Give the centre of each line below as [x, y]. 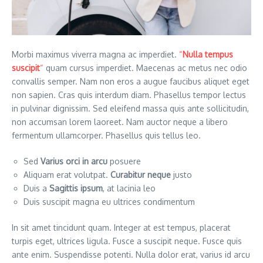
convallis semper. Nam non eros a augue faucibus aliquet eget [131, 81]
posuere [124, 161]
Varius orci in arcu [74, 161]
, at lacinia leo [129, 188]
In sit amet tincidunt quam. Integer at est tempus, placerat [121, 227]
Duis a [36, 188]
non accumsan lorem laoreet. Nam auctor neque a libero [120, 122]
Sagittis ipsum [76, 188]
